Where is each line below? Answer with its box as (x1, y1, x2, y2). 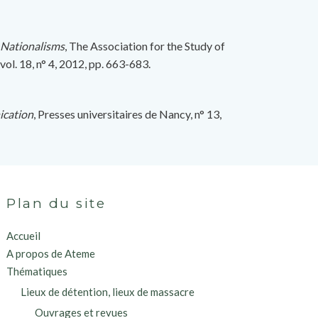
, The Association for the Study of (65, 38, 225, 53)
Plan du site (6, 195, 106, 212)
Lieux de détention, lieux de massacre (21, 285, 195, 298)
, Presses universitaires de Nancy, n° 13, (33, 106, 221, 121)
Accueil (6, 229, 41, 243)
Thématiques (6, 265, 68, 278)
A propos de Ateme (6, 247, 96, 261)
